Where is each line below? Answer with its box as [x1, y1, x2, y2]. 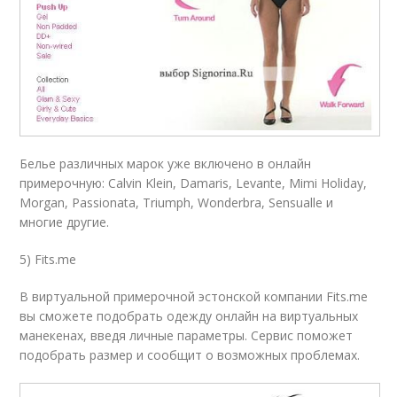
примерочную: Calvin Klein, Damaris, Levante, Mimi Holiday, [19, 174, 368, 191]
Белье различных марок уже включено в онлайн [19, 154, 312, 172]
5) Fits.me [19, 250, 77, 268]
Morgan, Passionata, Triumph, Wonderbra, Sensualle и [19, 193, 334, 211]
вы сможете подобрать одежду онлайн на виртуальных [19, 307, 359, 324]
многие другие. [19, 213, 110, 230]
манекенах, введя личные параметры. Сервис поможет [19, 326, 354, 344]
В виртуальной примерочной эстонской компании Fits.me [19, 287, 369, 305]
